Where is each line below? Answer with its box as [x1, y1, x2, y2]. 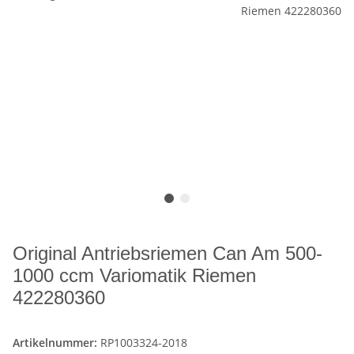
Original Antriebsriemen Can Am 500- [13, 243, 322, 265]
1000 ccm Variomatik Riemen [13, 265, 256, 287]
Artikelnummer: [13, 335, 100, 351]
